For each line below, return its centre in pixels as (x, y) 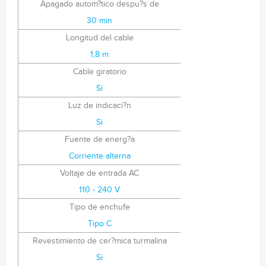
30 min (99, 21)
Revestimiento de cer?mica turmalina (99, 241)
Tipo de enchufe (99, 207)
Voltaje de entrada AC (99, 173)
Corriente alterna (99, 156)
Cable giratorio (99, 72)
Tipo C (99, 224)
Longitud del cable (99, 38)
